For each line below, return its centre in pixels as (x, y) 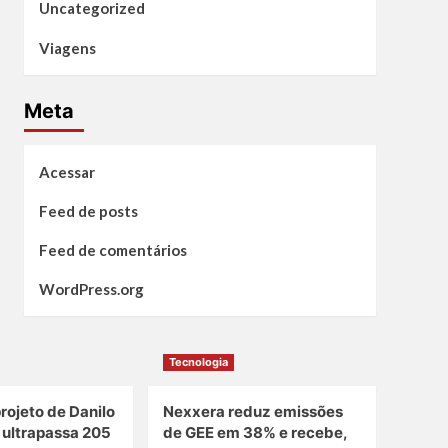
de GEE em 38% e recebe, (255, 433)
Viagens (67, 48)
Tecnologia (198, 362)
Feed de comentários (112, 250)
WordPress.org (91, 289)
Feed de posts (88, 211)
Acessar (66, 172)
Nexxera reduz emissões (253, 412)
